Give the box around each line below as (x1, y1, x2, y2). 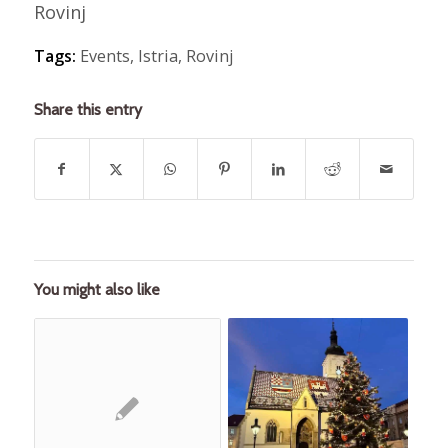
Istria (137, 45, 178, 68)
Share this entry (33, 100, 142, 120)
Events (79, 45, 130, 68)
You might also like (33, 280, 160, 300)
